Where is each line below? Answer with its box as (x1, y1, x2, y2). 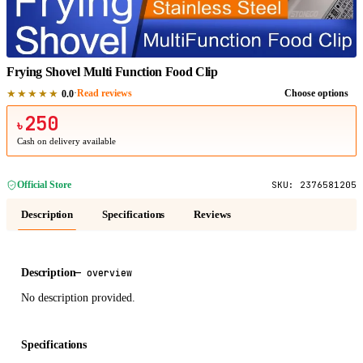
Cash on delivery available (17, 137, 116, 146)
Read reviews (77, 88, 132, 99)
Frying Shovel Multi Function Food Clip (6, 65, 218, 79)
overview (87, 267, 133, 279)
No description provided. (21, 292, 135, 304)
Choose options (284, 88, 348, 99)
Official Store (17, 179, 71, 190)
